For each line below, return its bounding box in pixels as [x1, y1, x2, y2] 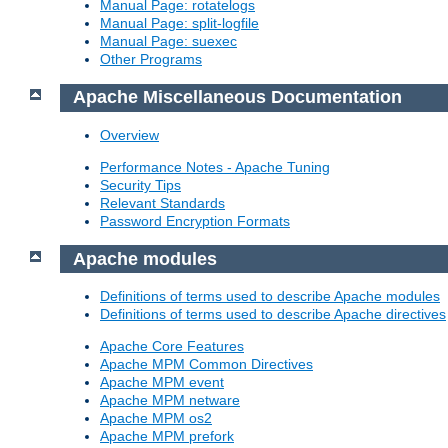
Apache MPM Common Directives [100, 356, 313, 373]
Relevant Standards [100, 194, 225, 211]
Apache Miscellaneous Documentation [72, 87, 402, 108]
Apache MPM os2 [100, 410, 212, 427]
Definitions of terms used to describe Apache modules [100, 288, 440, 305]
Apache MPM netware [100, 392, 240, 409]
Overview [100, 126, 159, 143]
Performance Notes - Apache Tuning [100, 158, 330, 175]
